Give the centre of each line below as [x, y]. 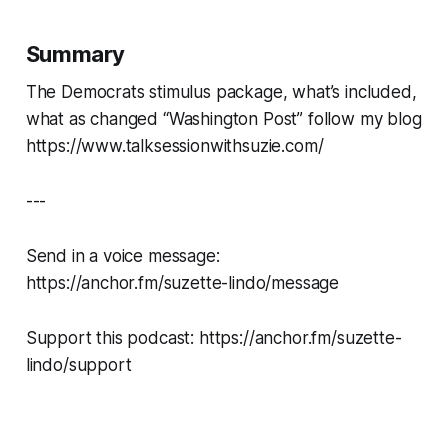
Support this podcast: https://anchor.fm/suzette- [213, 337]
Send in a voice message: [122, 255]
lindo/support [78, 364]
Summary [75, 53]
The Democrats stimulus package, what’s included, [221, 91]
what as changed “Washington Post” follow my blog [223, 118]
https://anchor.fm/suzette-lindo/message [182, 282]
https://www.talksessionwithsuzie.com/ [174, 145]
